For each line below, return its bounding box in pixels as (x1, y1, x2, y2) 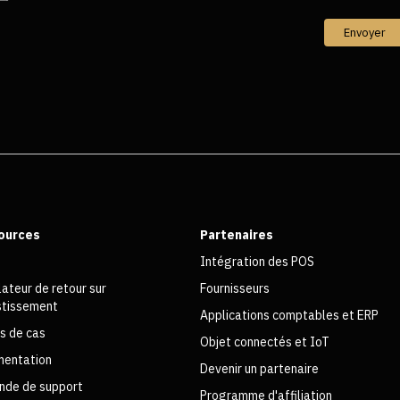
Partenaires (200, 226, 273, 243)
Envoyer (343, 24, 386, 40)
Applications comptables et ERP (200, 306, 379, 323)
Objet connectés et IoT (200, 333, 329, 350)
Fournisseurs (200, 279, 270, 296)
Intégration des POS (200, 253, 314, 270)
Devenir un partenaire (200, 360, 319, 377)
